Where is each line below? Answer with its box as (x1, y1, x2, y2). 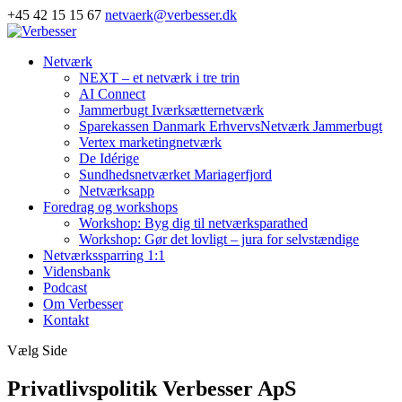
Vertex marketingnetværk (79, 135, 222, 150)
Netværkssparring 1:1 (43, 248, 165, 263)
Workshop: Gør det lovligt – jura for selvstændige (79, 232, 359, 247)
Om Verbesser (43, 296, 123, 311)
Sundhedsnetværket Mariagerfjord (79, 167, 272, 182)
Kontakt (43, 312, 89, 328)
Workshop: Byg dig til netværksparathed (79, 215, 308, 231)
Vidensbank (43, 264, 110, 279)
